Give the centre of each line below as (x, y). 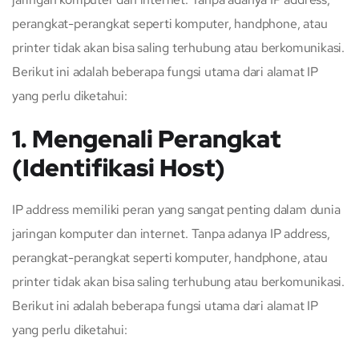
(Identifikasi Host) (119, 167)
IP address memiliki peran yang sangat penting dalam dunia (176, 209)
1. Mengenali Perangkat (146, 138)
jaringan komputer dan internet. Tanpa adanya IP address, (171, 233)
